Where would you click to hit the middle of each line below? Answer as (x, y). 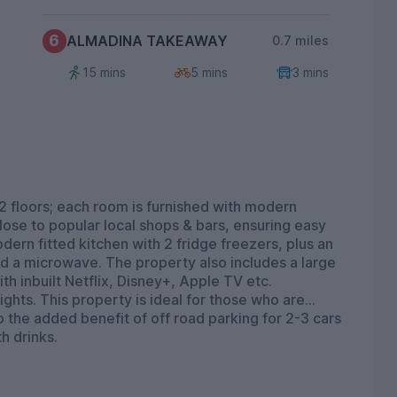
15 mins (104, 73)
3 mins (311, 73)
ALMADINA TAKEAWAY (147, 41)
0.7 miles (301, 41)
